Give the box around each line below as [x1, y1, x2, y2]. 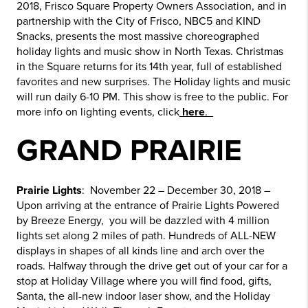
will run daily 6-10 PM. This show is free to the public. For [16, 90, 288, 104]
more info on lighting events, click [16, 105, 179, 119]
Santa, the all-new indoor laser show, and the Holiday [16, 289, 270, 303]
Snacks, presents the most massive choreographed [16, 30, 259, 43]
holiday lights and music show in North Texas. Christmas [16, 45, 283, 58]
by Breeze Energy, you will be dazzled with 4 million [16, 214, 269, 228]
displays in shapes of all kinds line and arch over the [16, 244, 265, 258]
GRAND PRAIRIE [16, 133, 242, 169]
